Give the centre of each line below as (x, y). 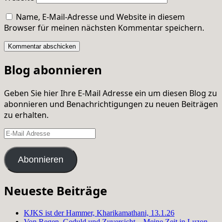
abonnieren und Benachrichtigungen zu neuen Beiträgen (111, 104)
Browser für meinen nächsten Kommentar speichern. (104, 28)
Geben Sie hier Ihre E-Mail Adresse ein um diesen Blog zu (111, 93)
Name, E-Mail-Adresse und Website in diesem (100, 17)
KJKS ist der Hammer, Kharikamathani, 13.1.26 (99, 213)
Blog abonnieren (53, 69)
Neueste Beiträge (55, 191)
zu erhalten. (26, 115)
